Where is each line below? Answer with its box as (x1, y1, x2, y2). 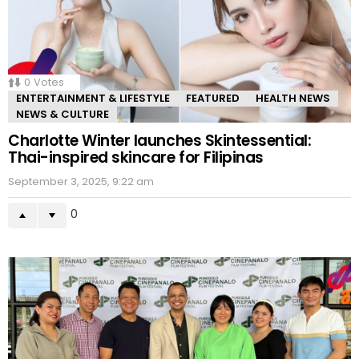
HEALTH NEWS (256, 91, 330, 107)
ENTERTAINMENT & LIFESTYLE (16, 91, 170, 107)
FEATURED (186, 91, 240, 107)
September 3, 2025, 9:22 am (8, 174, 154, 190)
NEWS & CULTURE (16, 107, 109, 123)
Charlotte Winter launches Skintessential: (8, 130, 312, 152)
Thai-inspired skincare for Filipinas (8, 147, 264, 169)
